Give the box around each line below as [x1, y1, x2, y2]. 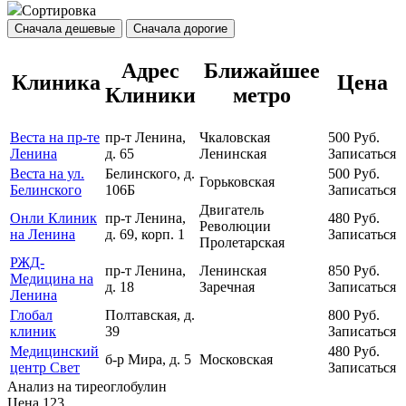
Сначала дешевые [14, 22, 115, 36]
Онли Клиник [10, 210, 97, 227]
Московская [199, 352, 273, 368]
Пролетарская [199, 235, 285, 251]
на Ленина [10, 227, 75, 243]
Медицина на [10, 271, 93, 287]
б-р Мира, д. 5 [105, 352, 191, 368]
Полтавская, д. [105, 307, 195, 324]
